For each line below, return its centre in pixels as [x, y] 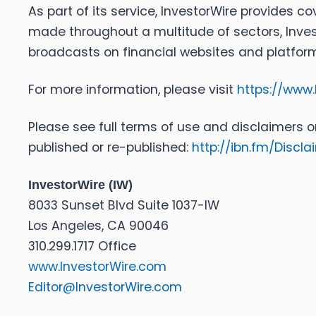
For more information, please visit [133, 90]
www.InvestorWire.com [97, 267]
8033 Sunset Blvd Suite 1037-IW [124, 206]
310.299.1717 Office [82, 247]
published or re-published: [110, 148]
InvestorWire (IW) [80, 185]
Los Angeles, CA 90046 [98, 226]
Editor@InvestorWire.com [105, 287]
